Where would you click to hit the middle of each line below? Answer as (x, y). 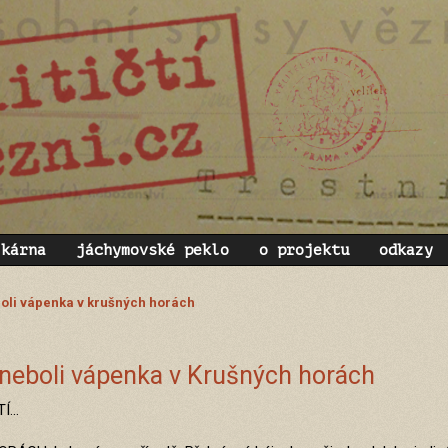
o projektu (304, 250)
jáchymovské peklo (152, 250)
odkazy (406, 250)
